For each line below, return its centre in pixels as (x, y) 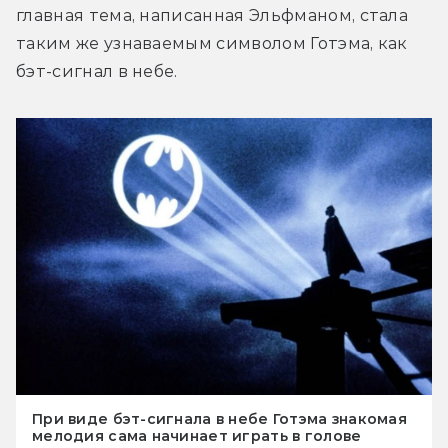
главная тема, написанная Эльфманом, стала (212, 15)
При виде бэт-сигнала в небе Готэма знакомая (220, 419)
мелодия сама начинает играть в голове (197, 436)
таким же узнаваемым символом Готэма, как (212, 43)
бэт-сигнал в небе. (97, 71)
